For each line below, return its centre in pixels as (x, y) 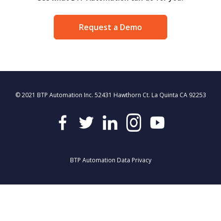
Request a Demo (110, 27)
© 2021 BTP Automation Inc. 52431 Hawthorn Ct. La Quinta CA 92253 (110, 95)
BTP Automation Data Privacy (110, 160)
